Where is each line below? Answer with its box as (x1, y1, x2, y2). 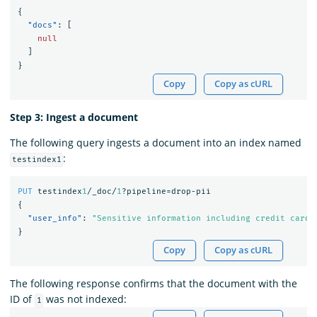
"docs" (27, 20, 57, 30)
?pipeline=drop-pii (121, 186, 211, 196)
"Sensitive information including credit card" (91, 213, 315, 223)
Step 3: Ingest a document (10, 110, 138, 125)
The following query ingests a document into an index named (10, 136, 301, 150)
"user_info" (27, 213, 82, 223)
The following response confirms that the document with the (10, 277, 297, 291)
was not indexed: (43, 292, 127, 306)
